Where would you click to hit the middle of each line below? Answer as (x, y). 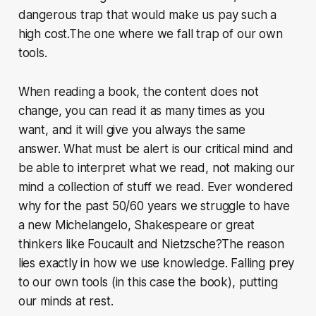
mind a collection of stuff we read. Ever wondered (156, 187)
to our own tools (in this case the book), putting (148, 282)
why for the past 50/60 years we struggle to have (154, 206)
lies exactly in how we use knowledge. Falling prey (156, 263)
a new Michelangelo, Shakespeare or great (136, 225)
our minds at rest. (66, 301)
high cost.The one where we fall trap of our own (150, 34)
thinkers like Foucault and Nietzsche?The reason (151, 244)
